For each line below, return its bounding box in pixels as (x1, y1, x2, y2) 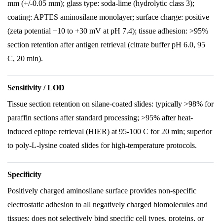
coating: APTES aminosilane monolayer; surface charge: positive (7, 13, 209, 21)
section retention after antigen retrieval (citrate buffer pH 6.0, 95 (7, 40, 205, 49)
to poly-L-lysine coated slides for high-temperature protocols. (7, 141, 197, 149)
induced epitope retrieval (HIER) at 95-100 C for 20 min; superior (7, 127, 212, 136)
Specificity (7, 170, 41, 179)
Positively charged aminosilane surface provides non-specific (7, 186, 196, 195)
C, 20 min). (7, 54, 43, 63)
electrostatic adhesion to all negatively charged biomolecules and (7, 200, 208, 209)
